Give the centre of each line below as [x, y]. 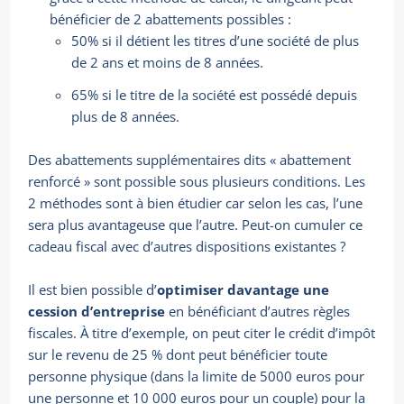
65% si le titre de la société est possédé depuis [215, 95]
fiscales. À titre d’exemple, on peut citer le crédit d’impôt [202, 333]
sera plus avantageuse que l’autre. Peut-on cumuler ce [196, 225]
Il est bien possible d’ [93, 290]
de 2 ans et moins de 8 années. [168, 63]
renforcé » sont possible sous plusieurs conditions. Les [197, 182]
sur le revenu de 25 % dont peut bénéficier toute [178, 355]
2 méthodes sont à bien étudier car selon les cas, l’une [196, 203]
